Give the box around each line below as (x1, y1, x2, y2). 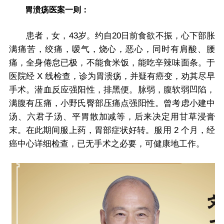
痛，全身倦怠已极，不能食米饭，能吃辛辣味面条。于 (8, 57, 215, 67)
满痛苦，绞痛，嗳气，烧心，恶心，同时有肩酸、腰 (8, 44, 215, 54)
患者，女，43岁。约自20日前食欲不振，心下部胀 (8, 30, 215, 40)
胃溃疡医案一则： (8, 5, 89, 14)
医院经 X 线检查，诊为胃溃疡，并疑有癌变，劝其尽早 (8, 71, 215, 81)
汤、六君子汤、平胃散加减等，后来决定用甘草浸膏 (8, 111, 215, 121)
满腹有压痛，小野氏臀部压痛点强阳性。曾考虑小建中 (8, 98, 215, 108)
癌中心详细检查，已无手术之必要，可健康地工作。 (8, 138, 204, 148)
